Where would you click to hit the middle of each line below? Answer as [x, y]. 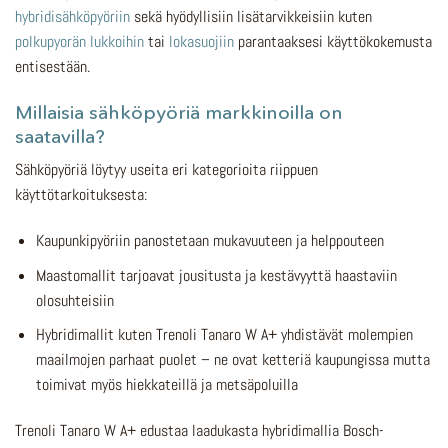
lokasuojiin [201, 41]
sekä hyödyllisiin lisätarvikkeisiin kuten [251, 16]
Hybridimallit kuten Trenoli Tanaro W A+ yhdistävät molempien [224, 335]
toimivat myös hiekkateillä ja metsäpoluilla [166, 385]
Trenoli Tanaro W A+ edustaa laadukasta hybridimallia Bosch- [199, 431]
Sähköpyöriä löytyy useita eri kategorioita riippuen [166, 170]
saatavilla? [60, 135]
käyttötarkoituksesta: [81, 195]
